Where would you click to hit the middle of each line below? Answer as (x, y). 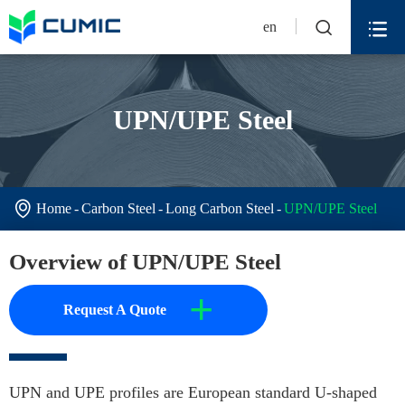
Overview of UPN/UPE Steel (145, 261)
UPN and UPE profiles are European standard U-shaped (193, 392)
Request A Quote (115, 309)
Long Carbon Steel (220, 208)
